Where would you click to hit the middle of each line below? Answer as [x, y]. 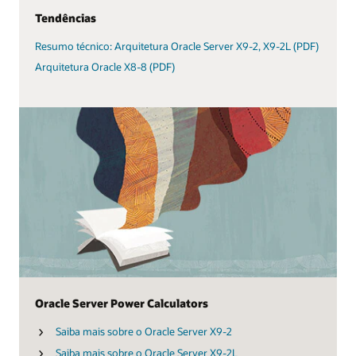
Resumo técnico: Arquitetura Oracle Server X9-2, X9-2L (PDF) [177, 46]
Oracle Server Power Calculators [122, 304]
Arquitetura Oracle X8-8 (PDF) [105, 67]
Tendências [66, 17]
